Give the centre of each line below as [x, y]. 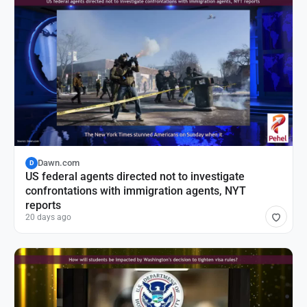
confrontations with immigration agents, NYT [136, 191]
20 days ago [48, 217]
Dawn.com [59, 163]
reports [43, 205]
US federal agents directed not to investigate [135, 176]
